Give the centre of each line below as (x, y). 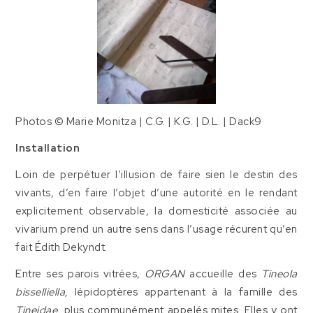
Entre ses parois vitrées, (80, 274)
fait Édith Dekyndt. (61, 247)
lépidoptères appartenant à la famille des (183, 292)
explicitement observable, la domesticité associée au (156, 211)
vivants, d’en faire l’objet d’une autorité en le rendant (156, 193)
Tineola (279, 274)
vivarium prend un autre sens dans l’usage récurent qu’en (156, 229)
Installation (48, 148)
